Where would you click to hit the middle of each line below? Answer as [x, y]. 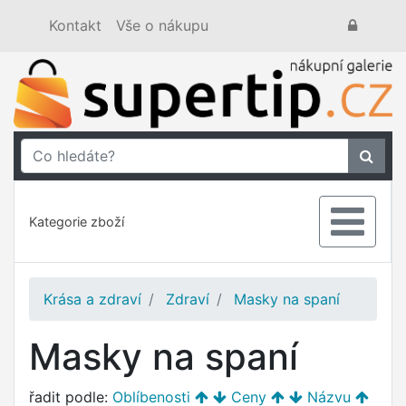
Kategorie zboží [77, 222]
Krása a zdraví [92, 300]
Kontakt [75, 25]
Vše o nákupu [162, 25]
